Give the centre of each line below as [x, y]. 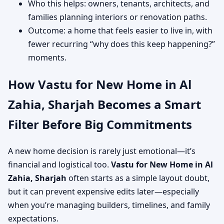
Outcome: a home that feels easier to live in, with [120, 30]
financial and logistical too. [59, 164]
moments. [47, 57]
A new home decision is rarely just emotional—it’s [102, 151]
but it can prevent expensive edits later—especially [103, 191]
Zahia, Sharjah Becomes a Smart [104, 104]
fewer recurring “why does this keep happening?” [121, 44]
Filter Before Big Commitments [100, 124]
